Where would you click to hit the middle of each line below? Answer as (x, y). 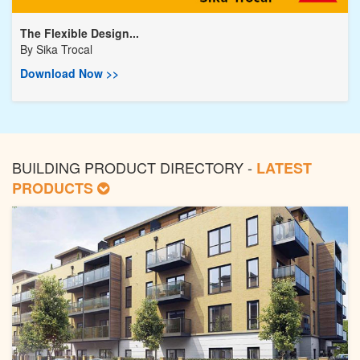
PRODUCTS (55, 188)
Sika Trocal (64, 49)
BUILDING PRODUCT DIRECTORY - (134, 168)
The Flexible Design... (80, 33)
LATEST (284, 168)
